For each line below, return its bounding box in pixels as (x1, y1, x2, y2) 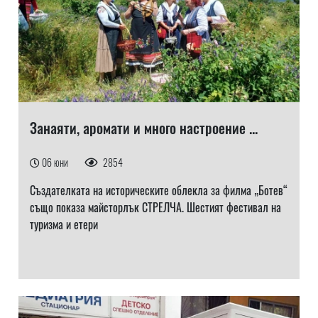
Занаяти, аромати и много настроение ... (29, 117, 258, 138)
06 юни (41, 155, 70, 170)
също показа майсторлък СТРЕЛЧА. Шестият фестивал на (29, 199, 281, 216)
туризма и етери (29, 216, 98, 233)
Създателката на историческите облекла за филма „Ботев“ (29, 182, 287, 199)
